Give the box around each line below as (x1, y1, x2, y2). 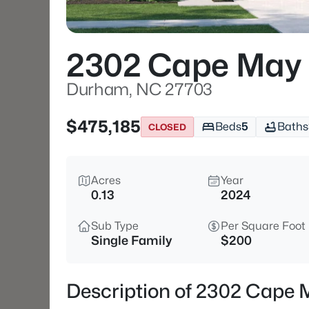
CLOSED (148, 121, 186, 132)
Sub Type (91, 219, 139, 232)
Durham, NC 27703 (66, 79, 212, 99)
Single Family (91, 233, 172, 248)
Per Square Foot (221, 219, 306, 232)
